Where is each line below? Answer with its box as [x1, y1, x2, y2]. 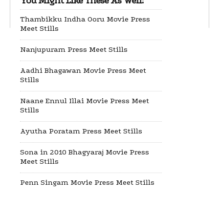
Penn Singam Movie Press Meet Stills [20, 178, 154, 187]
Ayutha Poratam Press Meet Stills [20, 127, 142, 135]
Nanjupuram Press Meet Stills [20, 45, 128, 54]
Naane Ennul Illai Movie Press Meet [20, 96, 149, 105]
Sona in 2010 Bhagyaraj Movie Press [20, 148, 149, 156]
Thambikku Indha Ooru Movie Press [20, 15, 150, 23]
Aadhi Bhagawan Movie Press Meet [20, 66, 146, 75]
